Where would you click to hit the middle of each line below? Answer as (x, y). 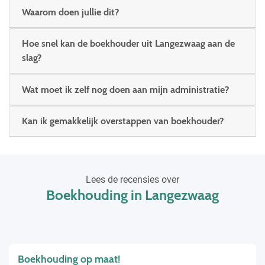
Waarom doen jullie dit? (70, 12)
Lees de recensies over (132, 179)
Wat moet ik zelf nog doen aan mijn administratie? (125, 89)
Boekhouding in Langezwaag (132, 195)
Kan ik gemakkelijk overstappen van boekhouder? (123, 121)
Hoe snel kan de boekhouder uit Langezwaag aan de (128, 44)
